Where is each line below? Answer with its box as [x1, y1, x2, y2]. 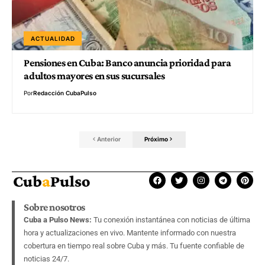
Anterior [97, 135, 121, 143]
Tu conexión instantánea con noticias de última [92, 215, 250, 224]
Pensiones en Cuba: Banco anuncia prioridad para [24, 57, 231, 69]
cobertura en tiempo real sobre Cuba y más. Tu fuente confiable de [24, 241, 244, 250]
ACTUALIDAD [31, 35, 75, 43]
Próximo [144, 135, 168, 143]
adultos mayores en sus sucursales [24, 70, 165, 82]
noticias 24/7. [24, 254, 69, 263]
